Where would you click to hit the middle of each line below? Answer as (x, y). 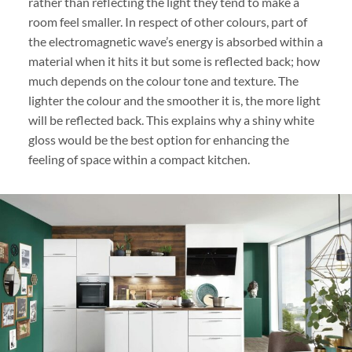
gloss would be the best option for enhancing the (158, 139)
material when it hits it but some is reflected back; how (174, 60)
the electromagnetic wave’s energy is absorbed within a (175, 41)
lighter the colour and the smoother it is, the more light (174, 100)
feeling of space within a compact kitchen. (139, 159)
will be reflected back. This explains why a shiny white (171, 119)
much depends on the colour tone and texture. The (163, 80)
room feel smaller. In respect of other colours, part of (167, 21)
